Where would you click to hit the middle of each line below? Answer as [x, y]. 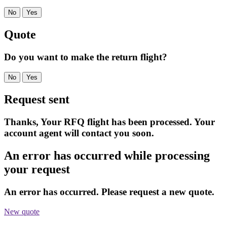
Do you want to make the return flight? [86, 57]
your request [37, 169]
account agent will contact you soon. [79, 133]
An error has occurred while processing [107, 155]
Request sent [37, 100]
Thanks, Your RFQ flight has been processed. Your [109, 122]
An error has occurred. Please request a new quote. [109, 192]
